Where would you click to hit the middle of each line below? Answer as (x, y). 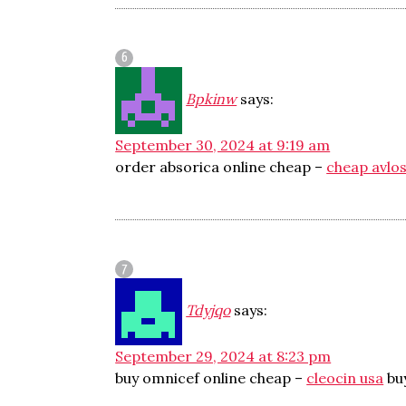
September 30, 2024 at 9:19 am (223, 145)
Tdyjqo (208, 310)
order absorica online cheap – (221, 167)
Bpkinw (212, 99)
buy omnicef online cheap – (211, 378)
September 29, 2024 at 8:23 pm (223, 356)
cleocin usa (345, 378)
